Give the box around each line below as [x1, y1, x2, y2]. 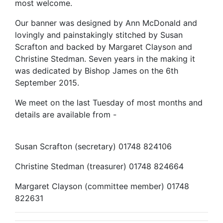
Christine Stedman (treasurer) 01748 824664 [15, 161, 184, 172]
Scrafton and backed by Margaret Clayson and [15, 42, 192, 52]
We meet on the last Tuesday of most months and [15, 98, 203, 108]
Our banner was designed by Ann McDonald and [15, 18, 197, 28]
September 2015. [15, 78, 79, 88]
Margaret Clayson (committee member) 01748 [15, 181, 189, 192]
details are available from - [15, 110, 116, 120]
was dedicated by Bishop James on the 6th [15, 66, 178, 76]
